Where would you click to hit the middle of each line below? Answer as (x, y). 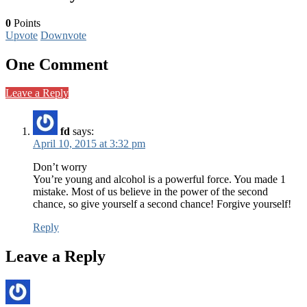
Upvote (22, 35)
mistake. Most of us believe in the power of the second (150, 192)
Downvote (63, 35)
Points (26, 23)
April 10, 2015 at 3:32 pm (89, 144)
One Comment (57, 64)
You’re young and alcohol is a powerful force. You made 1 (159, 180)
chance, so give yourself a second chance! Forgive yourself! (162, 204)
